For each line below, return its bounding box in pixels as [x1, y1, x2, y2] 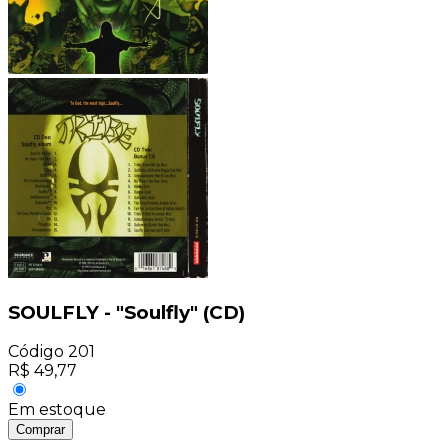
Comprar [16, 422, 65, 438]
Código [8, 342, 64, 362]
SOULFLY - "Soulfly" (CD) [8, 300, 245, 324]
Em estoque [8, 400, 106, 420]
